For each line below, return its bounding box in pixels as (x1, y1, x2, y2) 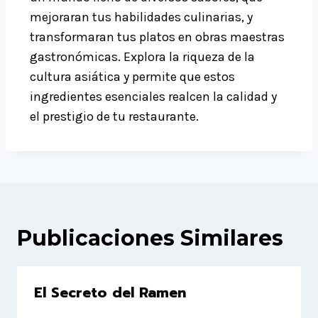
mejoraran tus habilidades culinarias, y (30, 9, 253, 26)
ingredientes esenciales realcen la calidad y (30, 89, 277, 105)
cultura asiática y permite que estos (30, 69, 235, 85)
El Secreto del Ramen (34, 282, 186, 304)
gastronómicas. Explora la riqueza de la (30, 49, 255, 65)
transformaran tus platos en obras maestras (30, 29, 285, 45)
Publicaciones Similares (17, 225, 283, 252)
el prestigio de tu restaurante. (30, 109, 199, 125)
